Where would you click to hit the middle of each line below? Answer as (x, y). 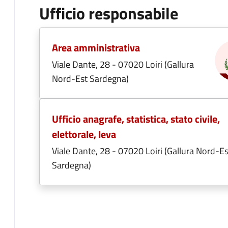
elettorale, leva (84, 134)
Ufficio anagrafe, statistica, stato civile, (136, 119)
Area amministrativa (96, 48)
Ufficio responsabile (109, 13)
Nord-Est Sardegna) (90, 79)
